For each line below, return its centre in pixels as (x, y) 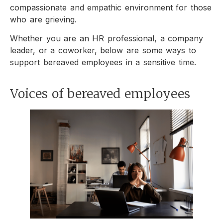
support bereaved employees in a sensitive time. (103, 62)
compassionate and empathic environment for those (111, 8)
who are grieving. (45, 20)
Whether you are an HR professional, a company (107, 39)
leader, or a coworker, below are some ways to (103, 51)
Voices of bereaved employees (102, 93)
